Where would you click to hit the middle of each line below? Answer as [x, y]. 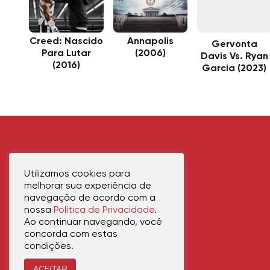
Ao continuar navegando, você [93, 222]
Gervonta [234, 45]
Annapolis [150, 42]
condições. [49, 246]
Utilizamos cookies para [77, 174]
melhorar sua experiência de [88, 186]
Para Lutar [66, 54]
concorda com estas [71, 234]
